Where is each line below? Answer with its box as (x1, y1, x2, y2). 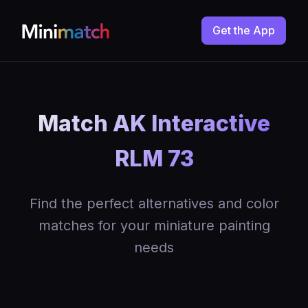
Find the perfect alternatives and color (29, 195, 279, 212)
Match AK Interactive (38, 110, 270, 137)
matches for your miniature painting (38, 217, 270, 234)
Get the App (212, 23, 275, 37)
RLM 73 (114, 145, 194, 172)
